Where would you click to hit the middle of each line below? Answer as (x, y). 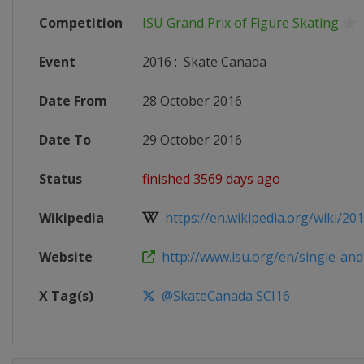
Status (61, 179)
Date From (73, 101)
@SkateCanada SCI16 (223, 296)
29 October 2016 (192, 140)
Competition (81, 23)
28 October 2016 (192, 101)
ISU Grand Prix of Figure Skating (240, 23)
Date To (65, 140)
